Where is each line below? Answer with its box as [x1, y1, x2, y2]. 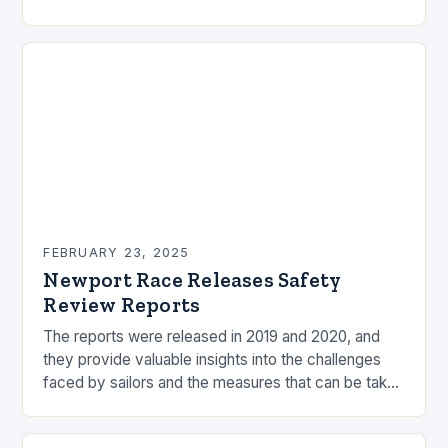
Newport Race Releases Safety [43, 266, 342, 292]
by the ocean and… [43, 4, 176, 24]
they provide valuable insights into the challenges [43, 349, 382, 369]
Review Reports [43, 291, 201, 317]
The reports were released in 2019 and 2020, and [43, 326, 381, 346]
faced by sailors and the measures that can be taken [43, 372, 405, 392]
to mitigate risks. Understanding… [43, 395, 273, 415]
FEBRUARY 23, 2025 [43, 244, 190, 260]
